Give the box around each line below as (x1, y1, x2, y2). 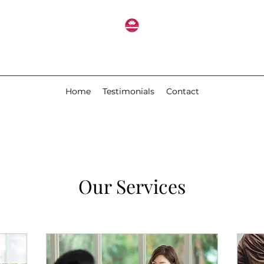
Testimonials (102, 85, 154, 97)
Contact (166, 85, 199, 97)
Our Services (78, 173, 186, 199)
